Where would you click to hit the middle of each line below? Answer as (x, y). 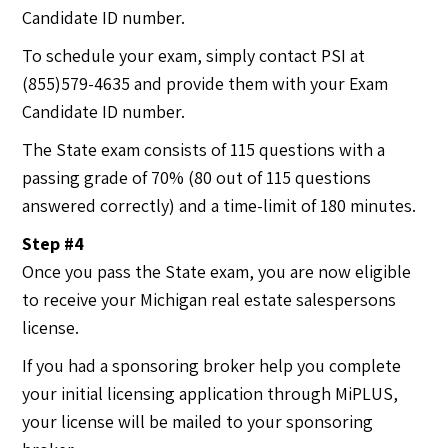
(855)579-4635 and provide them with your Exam (205, 83)
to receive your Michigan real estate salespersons (209, 299)
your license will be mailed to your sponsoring (198, 421)
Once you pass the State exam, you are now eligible (217, 271)
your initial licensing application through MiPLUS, (210, 393)
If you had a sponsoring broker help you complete (212, 365)
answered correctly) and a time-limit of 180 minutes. (219, 205)
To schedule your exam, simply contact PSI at (194, 55)
